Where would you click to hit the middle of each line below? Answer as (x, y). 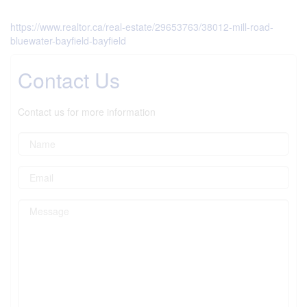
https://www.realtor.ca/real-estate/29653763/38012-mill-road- (142, 26)
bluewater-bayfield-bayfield (68, 40)
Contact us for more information (87, 111)
